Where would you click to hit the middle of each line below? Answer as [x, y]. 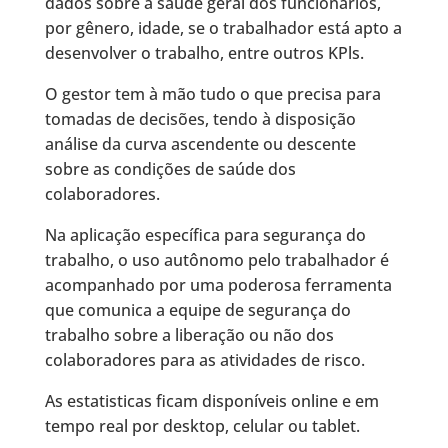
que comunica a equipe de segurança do [197, 310]
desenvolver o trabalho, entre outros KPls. [204, 53]
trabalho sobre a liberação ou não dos [189, 335]
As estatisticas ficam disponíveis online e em [211, 401]
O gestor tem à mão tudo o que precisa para [212, 94]
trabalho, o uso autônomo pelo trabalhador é [216, 260]
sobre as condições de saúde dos [170, 169]
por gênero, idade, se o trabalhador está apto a [223, 28]
